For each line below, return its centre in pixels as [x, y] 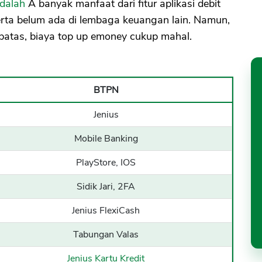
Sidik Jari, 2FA [106, 187]
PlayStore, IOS [106, 163]
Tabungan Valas [106, 235]
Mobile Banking [106, 139]
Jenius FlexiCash [106, 211]
